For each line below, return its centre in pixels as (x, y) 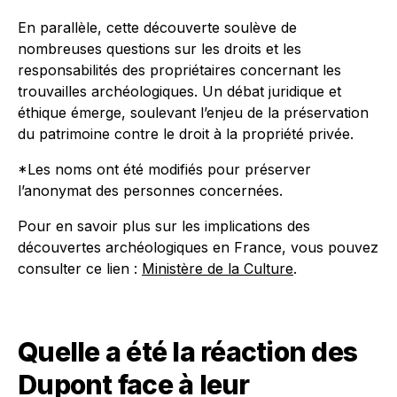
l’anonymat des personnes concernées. (150, 191)
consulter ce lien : (80, 269)
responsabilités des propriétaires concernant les (179, 70)
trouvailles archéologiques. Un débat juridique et (179, 91)
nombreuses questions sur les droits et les (160, 49)
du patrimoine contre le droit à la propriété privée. (186, 134)
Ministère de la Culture (218, 269)
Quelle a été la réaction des (187, 352)
